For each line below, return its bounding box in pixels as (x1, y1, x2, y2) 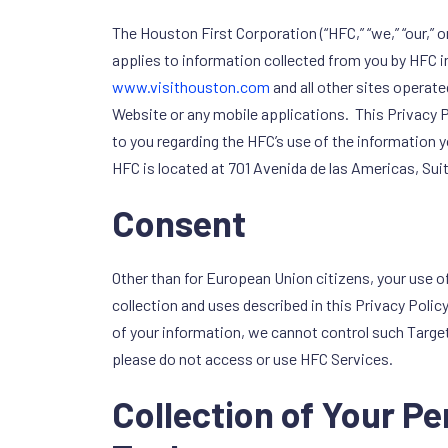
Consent (112, 201, 246, 245)
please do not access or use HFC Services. (112, 349, 393, 369)
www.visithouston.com (112, 77, 270, 97)
